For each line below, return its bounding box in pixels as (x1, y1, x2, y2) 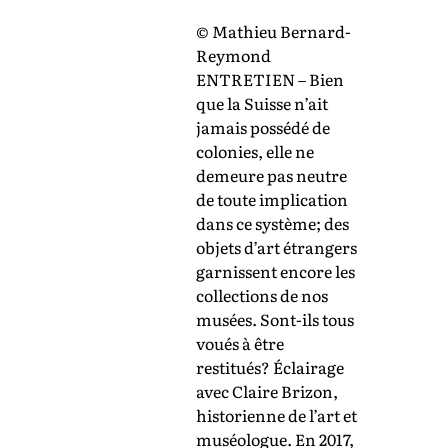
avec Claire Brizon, (196, 379, 338, 404)
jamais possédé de (196, 115, 330, 140)
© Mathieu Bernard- (196, 19, 351, 44)
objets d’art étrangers (196, 235, 357, 260)
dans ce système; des (196, 211, 349, 236)
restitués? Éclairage (196, 355, 344, 380)
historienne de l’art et (196, 403, 357, 428)
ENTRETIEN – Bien (196, 67, 344, 92)
